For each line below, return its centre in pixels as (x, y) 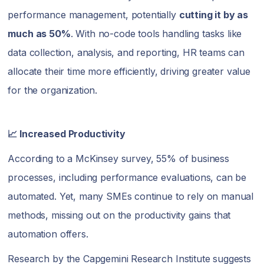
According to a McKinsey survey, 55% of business (118, 158)
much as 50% (39, 33)
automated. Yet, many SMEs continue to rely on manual (131, 196)
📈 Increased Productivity (67, 133)
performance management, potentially (93, 14)
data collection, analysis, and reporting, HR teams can (126, 52)
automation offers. (49, 234)
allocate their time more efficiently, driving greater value (129, 71)
